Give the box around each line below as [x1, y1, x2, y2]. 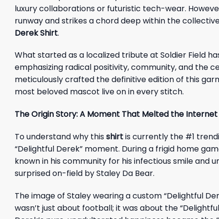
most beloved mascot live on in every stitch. [15, 86, 184, 98]
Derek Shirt [15, 27, 58, 39]
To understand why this [15, 131, 106, 142]
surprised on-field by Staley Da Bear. [15, 167, 154, 179]
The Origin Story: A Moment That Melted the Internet [15, 109, 218, 120]
